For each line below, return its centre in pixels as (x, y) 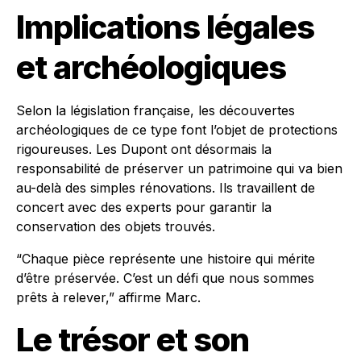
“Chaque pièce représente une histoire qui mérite (166, 259)
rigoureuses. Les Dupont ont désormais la (144, 149)
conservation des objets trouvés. (116, 226)
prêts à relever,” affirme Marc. (108, 297)
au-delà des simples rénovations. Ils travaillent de (166, 188)
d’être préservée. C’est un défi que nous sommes (165, 278)
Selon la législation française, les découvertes (156, 110)
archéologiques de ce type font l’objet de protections (177, 130)
